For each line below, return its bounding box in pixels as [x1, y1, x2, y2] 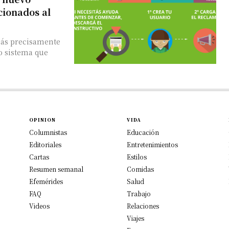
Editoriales [29, 140, 62, 149]
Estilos [127, 152, 147, 161]
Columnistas [29, 127, 67, 136]
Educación [127, 127, 159, 136]
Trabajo [127, 189, 151, 198]
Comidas [127, 164, 154, 173]
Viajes [127, 213, 144, 222]
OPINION [29, 116, 56, 123]
